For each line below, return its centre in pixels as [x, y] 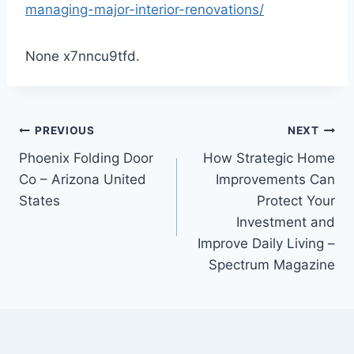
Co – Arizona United [83, 179]
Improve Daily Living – [266, 243]
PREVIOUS [65, 131]
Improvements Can [275, 179]
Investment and [286, 222]
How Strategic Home [269, 158]
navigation [75, 169]
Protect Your [296, 200]
